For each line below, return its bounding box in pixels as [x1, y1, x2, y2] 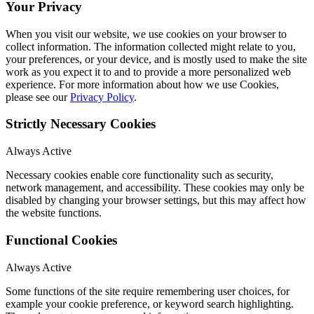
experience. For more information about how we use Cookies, [6, 78, 279, 90]
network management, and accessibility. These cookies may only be [6, 182, 304, 194]
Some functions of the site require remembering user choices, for [6, 285, 289, 297]
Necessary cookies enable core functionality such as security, [6, 169, 273, 182]
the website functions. [6, 207, 102, 219]
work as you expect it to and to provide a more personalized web [6, 65, 291, 78]
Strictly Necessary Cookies [6, 116, 156, 132]
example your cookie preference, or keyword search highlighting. [6, 297, 294, 310]
